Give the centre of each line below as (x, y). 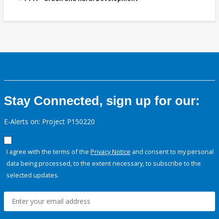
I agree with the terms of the (48, 152)
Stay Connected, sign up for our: (102, 101)
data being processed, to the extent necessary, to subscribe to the (104, 164)
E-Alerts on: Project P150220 (49, 122)
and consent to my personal (172, 152)
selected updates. (33, 175)
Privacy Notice (110, 152)
